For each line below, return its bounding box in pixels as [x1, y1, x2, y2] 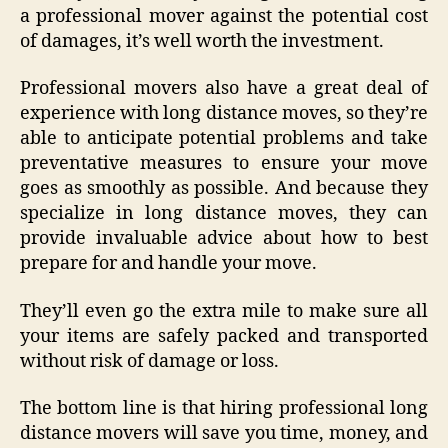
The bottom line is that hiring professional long [20, 397, 428, 421]
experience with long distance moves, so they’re [20, 102, 428, 126]
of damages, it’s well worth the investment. [20, 29, 384, 53]
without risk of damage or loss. [20, 349, 279, 373]
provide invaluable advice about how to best [20, 227, 428, 251]
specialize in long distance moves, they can [20, 202, 428, 226]
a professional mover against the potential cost [20, 4, 428, 28]
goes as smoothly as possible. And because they [20, 177, 428, 201]
